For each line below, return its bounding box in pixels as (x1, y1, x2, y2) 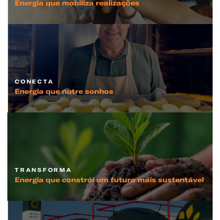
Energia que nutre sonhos (15, 87, 113, 96)
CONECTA (15, 78, 54, 85)
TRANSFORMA (15, 166, 72, 173)
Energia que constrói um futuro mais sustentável (15, 175, 204, 184)
